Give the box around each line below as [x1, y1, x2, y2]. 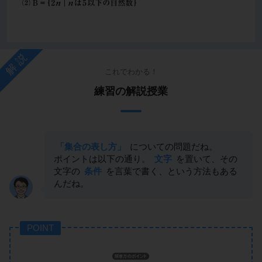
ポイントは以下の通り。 [54, 153, 153, 164]
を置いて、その [174, 153, 237, 164]
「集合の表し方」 [56, 141, 126, 151]
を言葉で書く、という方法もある [104, 166, 237, 176]
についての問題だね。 [127, 141, 218, 151]
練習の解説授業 [94, 85, 168, 97]
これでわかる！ [104, 67, 158, 76]
